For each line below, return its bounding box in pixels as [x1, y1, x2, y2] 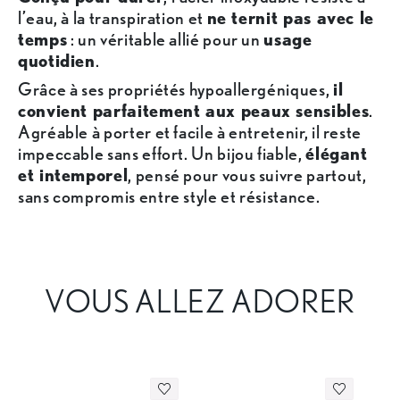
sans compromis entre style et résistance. [18, 186, 321, 208]
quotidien [18, 50, 96, 72]
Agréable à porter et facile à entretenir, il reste [18, 121, 362, 144]
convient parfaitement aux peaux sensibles [18, 100, 370, 122]
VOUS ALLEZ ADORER [45, 282, 355, 321]
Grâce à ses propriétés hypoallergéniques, [18, 79, 333, 101]
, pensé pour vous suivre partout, [128, 164, 367, 187]
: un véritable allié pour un [67, 29, 264, 51]
